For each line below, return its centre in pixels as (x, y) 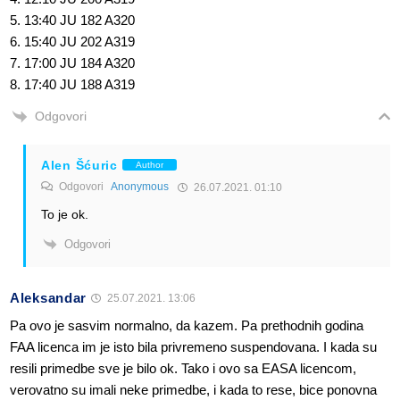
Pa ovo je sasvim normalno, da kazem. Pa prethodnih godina (187, 326)
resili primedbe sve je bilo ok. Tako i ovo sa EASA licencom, (183, 369)
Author (149, 165)
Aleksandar (48, 298)
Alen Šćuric (79, 165)
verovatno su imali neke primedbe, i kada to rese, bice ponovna (193, 390)
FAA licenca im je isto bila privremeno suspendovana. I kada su (193, 347)
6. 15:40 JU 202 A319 (72, 41)
